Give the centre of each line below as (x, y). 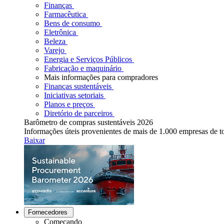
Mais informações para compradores (101, 77)
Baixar (34, 140)
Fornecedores (48, 212)
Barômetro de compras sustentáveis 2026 (88, 122)
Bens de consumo (72, 23)
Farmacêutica (65, 14)
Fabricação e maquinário (83, 68)
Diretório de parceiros (78, 113)
